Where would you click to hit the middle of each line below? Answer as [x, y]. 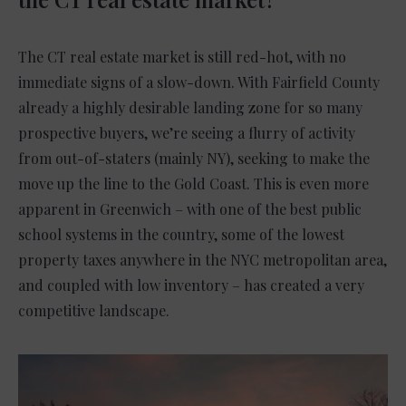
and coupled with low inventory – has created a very [191, 285]
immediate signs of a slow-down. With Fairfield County [199, 82]
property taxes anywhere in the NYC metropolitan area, [203, 259]
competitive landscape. [96, 310]
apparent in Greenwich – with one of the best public [190, 208]
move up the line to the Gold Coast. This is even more [193, 183]
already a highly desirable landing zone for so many [190, 107]
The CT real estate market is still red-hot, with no [182, 56]
